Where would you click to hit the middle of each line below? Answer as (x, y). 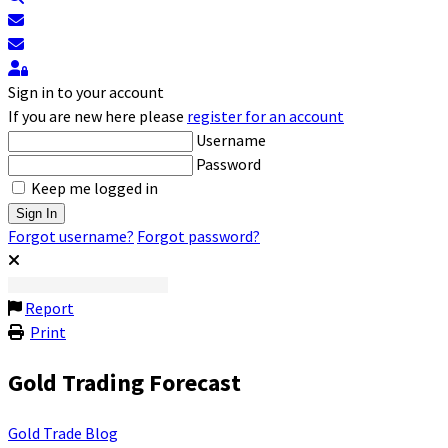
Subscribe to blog (83, 19)
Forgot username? (71, 236)
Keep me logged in (94, 188)
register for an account (265, 116)
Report (49, 308)
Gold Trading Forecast (124, 382)
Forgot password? (198, 236)
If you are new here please (97, 116)
